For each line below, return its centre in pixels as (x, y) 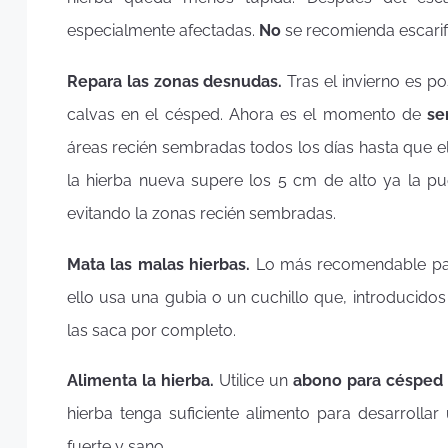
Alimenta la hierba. (143, 381)
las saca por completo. (151, 330)
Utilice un (256, 381)
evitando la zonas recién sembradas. (201, 214)
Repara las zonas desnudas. (177, 82)
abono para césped (368, 381)
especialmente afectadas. (163, 31)
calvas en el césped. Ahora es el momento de (247, 115)
